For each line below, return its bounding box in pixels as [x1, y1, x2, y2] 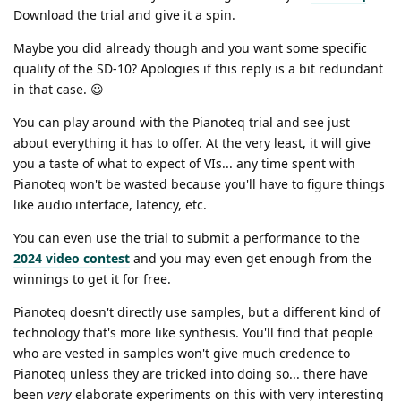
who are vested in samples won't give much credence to [13, 344, 350, 362]
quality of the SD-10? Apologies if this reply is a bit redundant [13, 59, 383, 77]
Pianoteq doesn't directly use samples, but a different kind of [13, 303, 380, 320]
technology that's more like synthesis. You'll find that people [13, 323, 373, 341]
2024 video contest [13, 249, 130, 267]
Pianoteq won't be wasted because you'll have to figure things [13, 175, 385, 192]
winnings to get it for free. [13, 269, 171, 287]
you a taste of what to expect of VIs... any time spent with [13, 154, 355, 172]
